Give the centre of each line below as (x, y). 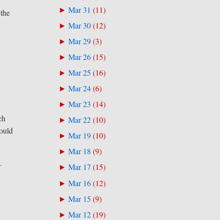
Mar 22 (80, 120)
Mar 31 (80, 10)
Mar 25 (80, 73)
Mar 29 (80, 41)
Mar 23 (80, 104)
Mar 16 (80, 183)
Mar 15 (80, 199)
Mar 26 (80, 57)
